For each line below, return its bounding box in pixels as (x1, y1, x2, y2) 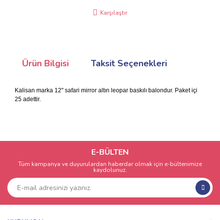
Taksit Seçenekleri (91, 57, 167, 69)
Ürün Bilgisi (22, 57, 69, 69)
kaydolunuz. (93, 166, 127, 174)
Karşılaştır (100, 9, 127, 17)
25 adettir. (15, 96, 41, 103)
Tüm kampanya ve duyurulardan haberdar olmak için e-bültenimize (18, 160, 202, 168)
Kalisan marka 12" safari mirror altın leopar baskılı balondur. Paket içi (15, 87, 197, 94)
